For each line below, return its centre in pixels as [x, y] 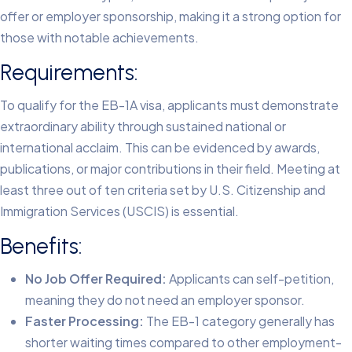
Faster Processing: [84, 321]
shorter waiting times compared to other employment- [183, 342]
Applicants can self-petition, [250, 278]
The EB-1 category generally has [239, 321]
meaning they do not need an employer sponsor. [165, 299]
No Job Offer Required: [96, 278]
